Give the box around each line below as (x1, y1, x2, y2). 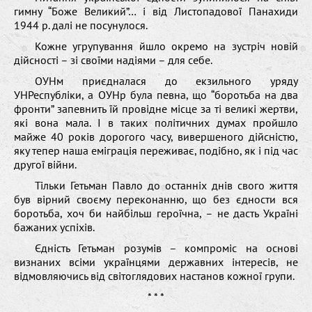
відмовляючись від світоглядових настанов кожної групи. (14, 268, 295, 283)
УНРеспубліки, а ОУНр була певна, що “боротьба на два (14, 87, 298, 102)
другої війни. (14, 157, 77, 171)
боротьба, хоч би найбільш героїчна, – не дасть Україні (14, 205, 298, 220)
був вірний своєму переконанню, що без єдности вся (14, 192, 298, 206)
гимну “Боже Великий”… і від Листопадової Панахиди (14, 3, 298, 18)
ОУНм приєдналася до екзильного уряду (35, 73, 298, 88)
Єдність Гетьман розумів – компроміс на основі (35, 240, 298, 255)
